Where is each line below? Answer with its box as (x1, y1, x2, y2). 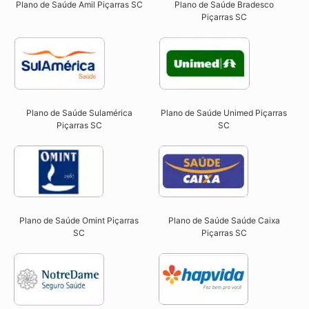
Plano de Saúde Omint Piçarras (19, 215, 139, 226)
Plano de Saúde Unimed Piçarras (161, 108, 288, 119)
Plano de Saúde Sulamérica (26, 108, 132, 119)
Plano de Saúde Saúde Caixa (168, 215, 280, 226)
